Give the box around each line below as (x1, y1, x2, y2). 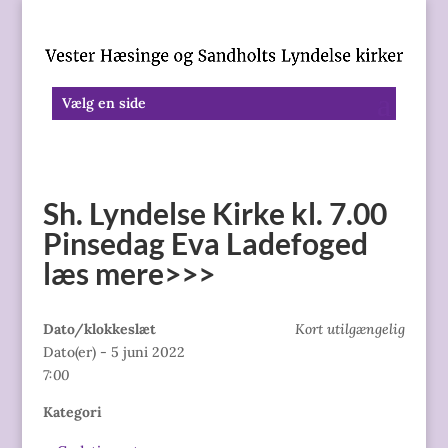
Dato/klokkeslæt (42, 319, 156, 338)
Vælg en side (61, 93, 146, 112)
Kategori (42, 402, 102, 421)
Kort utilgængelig (295, 319, 406, 338)
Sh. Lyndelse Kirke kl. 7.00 (42, 194, 387, 231)
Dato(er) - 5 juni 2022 (42, 342, 185, 361)
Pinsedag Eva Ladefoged (42, 224, 368, 261)
